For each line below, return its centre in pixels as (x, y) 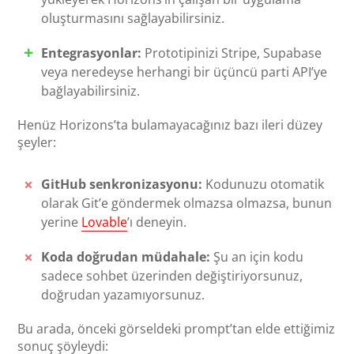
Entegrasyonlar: (92, 53)
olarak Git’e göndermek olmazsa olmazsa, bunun (187, 203)
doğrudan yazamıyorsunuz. (123, 295)
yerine (62, 222)
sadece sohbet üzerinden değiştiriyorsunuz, (172, 276)
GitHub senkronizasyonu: (122, 185)
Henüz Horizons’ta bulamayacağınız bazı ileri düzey (170, 125)
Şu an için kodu (257, 257)
